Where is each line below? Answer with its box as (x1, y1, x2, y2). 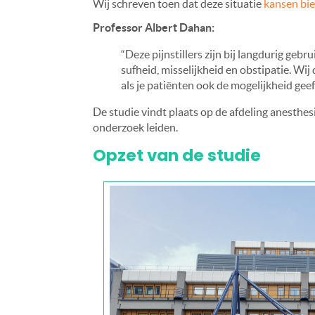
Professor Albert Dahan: (93, 21, 214, 34)
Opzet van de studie (93, 144, 261, 167)
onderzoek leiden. (93, 121, 178, 134)
